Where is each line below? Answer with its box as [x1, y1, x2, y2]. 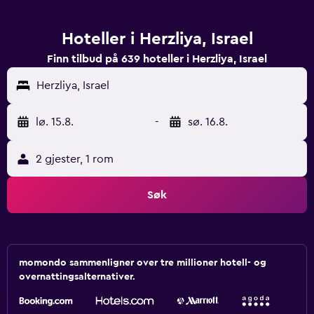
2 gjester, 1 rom [36, 153, 114, 165]
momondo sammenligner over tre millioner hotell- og [19, 258, 266, 268]
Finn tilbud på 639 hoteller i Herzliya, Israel [47, 53, 267, 64]
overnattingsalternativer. [19, 272, 135, 282]
